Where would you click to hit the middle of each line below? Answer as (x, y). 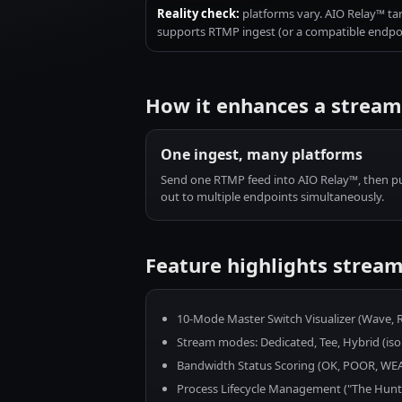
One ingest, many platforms (262, 154)
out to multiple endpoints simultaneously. (272, 197)
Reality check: (198, 13)
